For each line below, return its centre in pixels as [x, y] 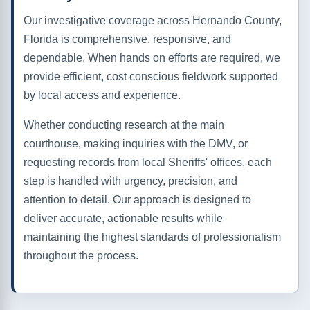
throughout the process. [81, 256]
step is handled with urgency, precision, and [130, 181]
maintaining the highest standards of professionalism [152, 237]
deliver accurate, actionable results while [123, 219]
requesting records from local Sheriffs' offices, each [148, 163]
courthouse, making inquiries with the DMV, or [136, 144]
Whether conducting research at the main [124, 125]
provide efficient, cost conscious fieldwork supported [151, 77]
